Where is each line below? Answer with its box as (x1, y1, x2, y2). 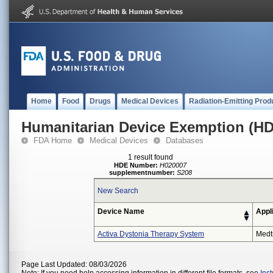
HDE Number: (114, 161, 158, 169)
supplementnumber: (109, 169, 175, 176)
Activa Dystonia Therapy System (97, 230, 204, 238)
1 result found (128, 153, 173, 161)
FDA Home (34, 136, 72, 145)
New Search (97, 186, 138, 195)
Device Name (97, 207, 144, 216)
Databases (166, 136, 204, 145)
